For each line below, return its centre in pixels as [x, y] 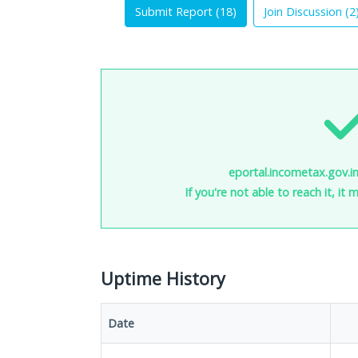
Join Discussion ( [306, 12]
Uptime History [163, 278]
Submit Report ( [177, 12]
